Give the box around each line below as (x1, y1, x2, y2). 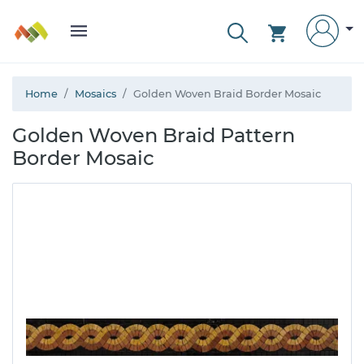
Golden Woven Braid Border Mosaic (133, 88, 321, 100)
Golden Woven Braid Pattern (12, 123, 295, 147)
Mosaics (75, 88, 116, 100)
